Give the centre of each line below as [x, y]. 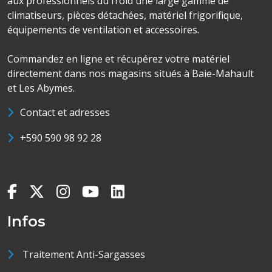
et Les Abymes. [41, 88]
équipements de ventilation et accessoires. [103, 30]
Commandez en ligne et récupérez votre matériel [118, 59]
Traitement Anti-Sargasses [83, 254]
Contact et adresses [65, 112]
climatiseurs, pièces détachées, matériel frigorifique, [125, 15]
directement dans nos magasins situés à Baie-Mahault [131, 73]
